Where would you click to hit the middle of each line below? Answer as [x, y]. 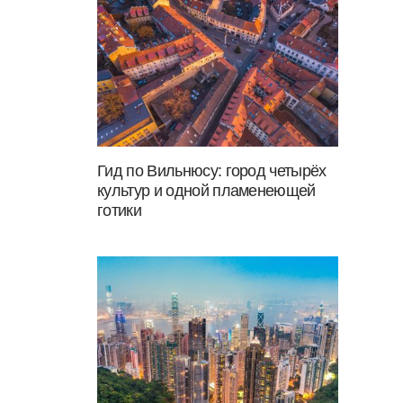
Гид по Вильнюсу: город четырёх [212, 171]
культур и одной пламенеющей [206, 191]
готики [119, 211]
